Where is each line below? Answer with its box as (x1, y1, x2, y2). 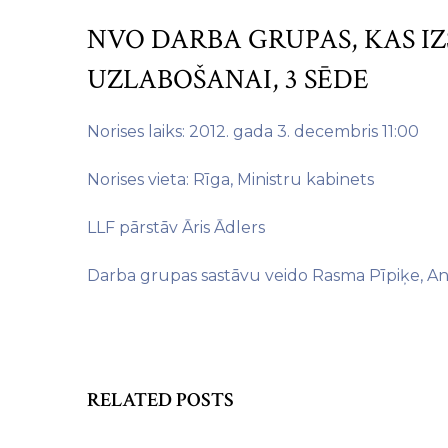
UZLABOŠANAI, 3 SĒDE (87, 61, 369, 98)
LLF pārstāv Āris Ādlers (87, 218, 265, 237)
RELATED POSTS (87, 387, 234, 413)
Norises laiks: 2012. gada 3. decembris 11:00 (87, 122, 419, 141)
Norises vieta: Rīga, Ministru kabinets (87, 170, 374, 189)
